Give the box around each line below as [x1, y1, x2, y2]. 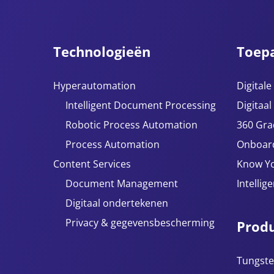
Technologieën [53, 42, 150, 61]
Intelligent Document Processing [65, 98, 216, 112]
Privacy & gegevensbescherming [65, 216, 215, 229]
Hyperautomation [53, 79, 136, 92]
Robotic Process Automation [65, 118, 198, 131]
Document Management [65, 177, 178, 190]
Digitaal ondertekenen [65, 196, 168, 210]
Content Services [53, 157, 131, 171]
